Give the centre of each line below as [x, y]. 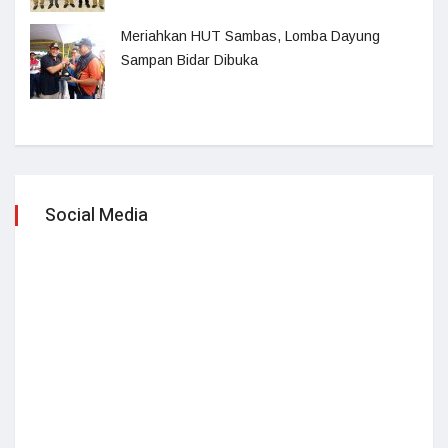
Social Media [96, 215]
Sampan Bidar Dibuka [189, 60]
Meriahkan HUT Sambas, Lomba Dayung [250, 36]
